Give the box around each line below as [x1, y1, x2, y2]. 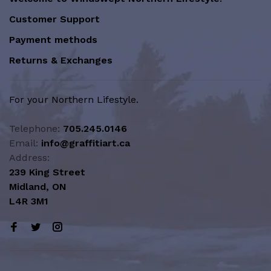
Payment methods [9, 34, 97, 45]
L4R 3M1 [9, 195, 48, 207]
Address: [9, 152, 50, 163]
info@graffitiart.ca [41, 137, 130, 149]
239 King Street [9, 166, 85, 178]
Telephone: [9, 123, 63, 134]
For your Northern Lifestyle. [9, 94, 139, 105]
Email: [9, 137, 41, 149]
